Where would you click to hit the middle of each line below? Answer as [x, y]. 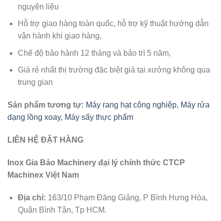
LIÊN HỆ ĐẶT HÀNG [45, 140]
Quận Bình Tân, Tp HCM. [62, 210]
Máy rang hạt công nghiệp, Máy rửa [148, 105]
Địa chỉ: [32, 197]
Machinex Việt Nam [43, 175]
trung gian [35, 82]
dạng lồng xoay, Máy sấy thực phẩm [70, 117]
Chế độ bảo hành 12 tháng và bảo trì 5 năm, [94, 53]
